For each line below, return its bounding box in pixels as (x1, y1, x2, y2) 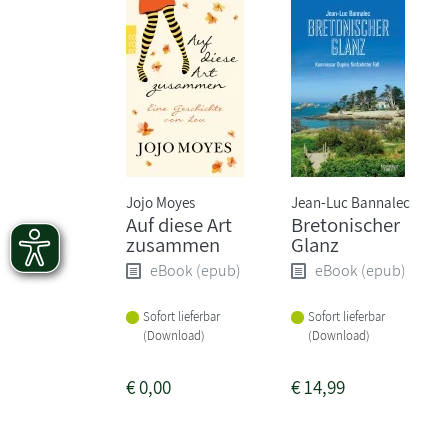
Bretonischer (291, 210, 401, 238)
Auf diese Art (126, 210, 232, 238)
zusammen (126, 230, 220, 258)
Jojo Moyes (126, 191, 195, 212)
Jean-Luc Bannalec (291, 191, 411, 212)
